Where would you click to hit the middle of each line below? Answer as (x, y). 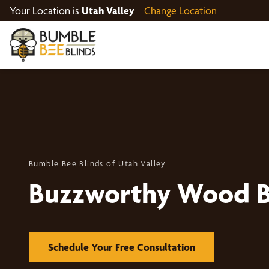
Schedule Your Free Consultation (122, 247)
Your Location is (46, 11)
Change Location (180, 11)
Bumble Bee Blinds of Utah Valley (98, 163)
